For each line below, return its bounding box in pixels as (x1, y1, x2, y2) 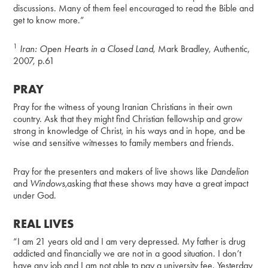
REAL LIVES (13, 216, 74, 231)
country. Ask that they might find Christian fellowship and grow (13, 112, 243, 124)
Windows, (30, 177, 68, 189)
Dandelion (211, 165, 249, 177)
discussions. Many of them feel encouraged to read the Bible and (13, 2, 254, 14)
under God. (13, 189, 57, 201)
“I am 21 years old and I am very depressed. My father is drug (13, 235, 246, 247)
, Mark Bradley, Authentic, (153, 42, 251, 54)
